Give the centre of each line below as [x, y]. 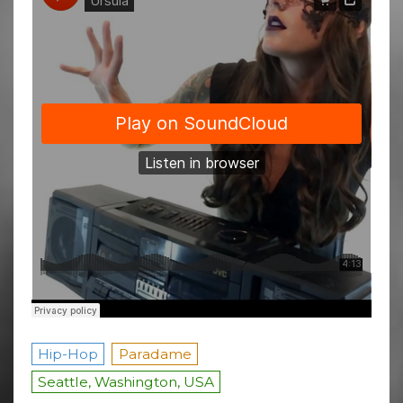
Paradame [155, 354]
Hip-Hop [68, 354]
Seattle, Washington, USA [126, 381]
